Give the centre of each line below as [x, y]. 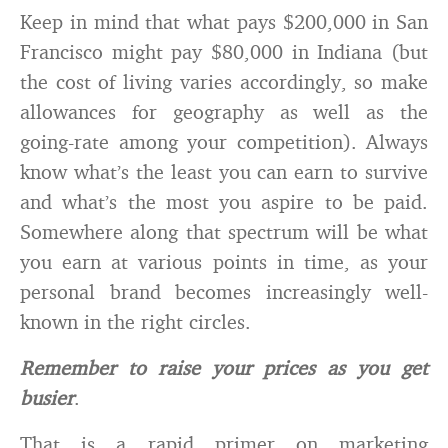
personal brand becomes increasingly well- [224, 291]
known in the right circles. [135, 321]
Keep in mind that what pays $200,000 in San [224, 21]
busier [47, 397]
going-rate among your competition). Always [224, 141]
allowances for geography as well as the [224, 111]
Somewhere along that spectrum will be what [224, 231]
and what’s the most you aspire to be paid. [224, 201]
